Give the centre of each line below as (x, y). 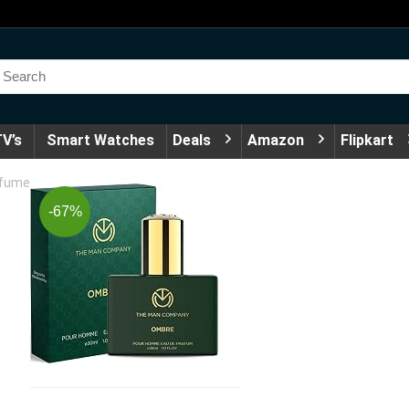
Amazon (276, 140)
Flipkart (367, 140)
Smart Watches (100, 140)
